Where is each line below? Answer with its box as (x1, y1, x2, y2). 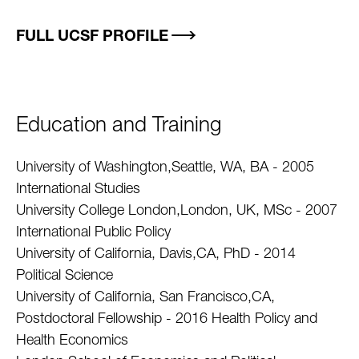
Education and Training (16, 116, 221, 137)
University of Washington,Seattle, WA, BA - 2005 (16, 161, 314, 175)
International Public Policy (16, 226, 171, 240)
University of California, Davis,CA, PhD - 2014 (16, 248, 296, 262)
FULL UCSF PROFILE (16, 30, 168, 45)
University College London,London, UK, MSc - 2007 (16, 204, 337, 219)
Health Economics (16, 334, 128, 349)
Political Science (16, 269, 113, 284)
